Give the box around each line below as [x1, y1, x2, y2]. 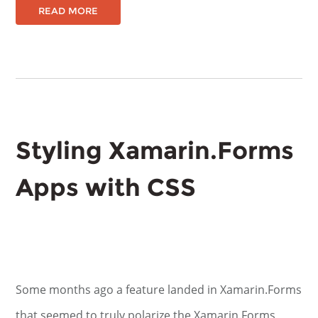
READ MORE [38, 5, 99, 16]
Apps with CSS [16, 172, 197, 202]
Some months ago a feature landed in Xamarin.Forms [16, 282, 302, 297]
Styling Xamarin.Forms [16, 136, 295, 165]
